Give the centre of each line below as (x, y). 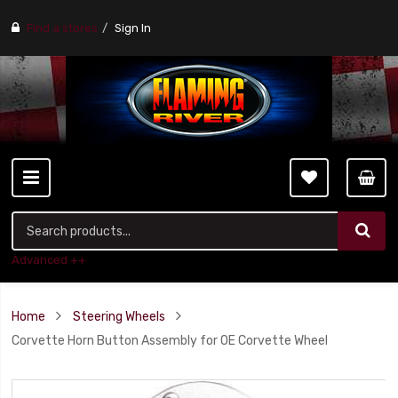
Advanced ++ (49, 260)
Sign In (133, 28)
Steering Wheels (119, 316)
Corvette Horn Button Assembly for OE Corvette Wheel (170, 340)
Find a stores (63, 28)
